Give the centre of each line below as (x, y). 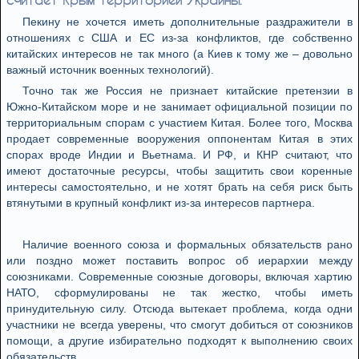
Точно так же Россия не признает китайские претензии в (188, 91)
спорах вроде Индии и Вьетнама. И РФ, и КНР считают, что (179, 155)
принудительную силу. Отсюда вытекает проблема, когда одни (179, 309)
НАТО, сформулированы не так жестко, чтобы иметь (179, 292)
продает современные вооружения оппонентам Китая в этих (179, 139)
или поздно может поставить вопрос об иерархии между (179, 260)
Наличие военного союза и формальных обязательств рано (188, 244)
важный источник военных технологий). (110, 70)
